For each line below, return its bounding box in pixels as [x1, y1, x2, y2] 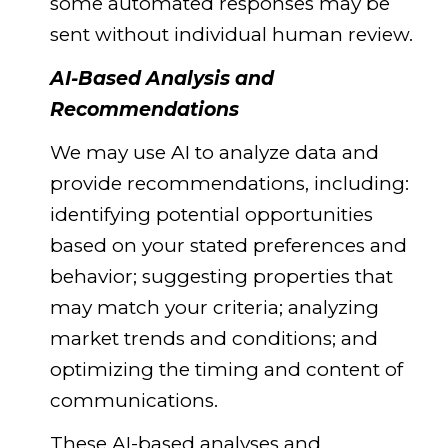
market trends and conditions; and [49, 327, 378, 350]
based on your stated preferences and [49, 234, 407, 257]
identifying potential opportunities [49, 203, 373, 226]
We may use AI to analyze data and [49, 141, 379, 164]
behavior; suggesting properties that [49, 265, 393, 288]
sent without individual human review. [49, 23, 413, 47]
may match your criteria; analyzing [49, 296, 379, 319]
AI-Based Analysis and [49, 66, 274, 90]
